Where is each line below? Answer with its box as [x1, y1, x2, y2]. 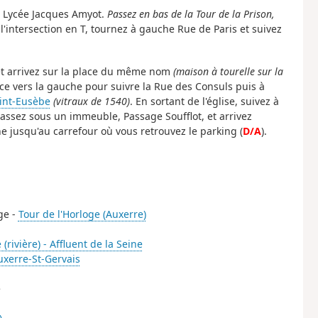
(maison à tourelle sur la [172, 64, 283, 78]
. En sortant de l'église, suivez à [129, 94, 279, 108]
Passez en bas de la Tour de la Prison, [106, 7, 275, 21]
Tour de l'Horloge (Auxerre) [18, 207, 146, 221]
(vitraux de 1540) [53, 94, 130, 108]
